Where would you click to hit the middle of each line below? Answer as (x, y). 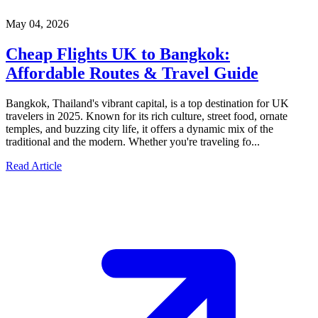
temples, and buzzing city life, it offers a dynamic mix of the (139, 128)
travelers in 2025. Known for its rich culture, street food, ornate (147, 116)
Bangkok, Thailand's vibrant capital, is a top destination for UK (147, 103)
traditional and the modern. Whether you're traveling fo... (133, 141)
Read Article (34, 165)
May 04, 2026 (37, 23)
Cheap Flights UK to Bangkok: (118, 54)
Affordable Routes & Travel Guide (132, 73)
